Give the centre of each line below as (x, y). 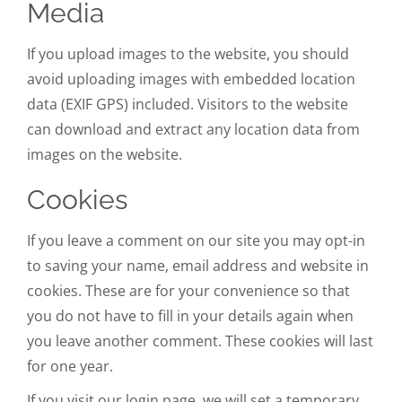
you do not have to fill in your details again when (190, 315)
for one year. (70, 366)
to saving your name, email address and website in (198, 265)
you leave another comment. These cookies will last (200, 341)
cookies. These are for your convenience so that (188, 290)
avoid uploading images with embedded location (191, 79)
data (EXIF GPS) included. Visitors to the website (188, 104)
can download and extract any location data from (193, 129)
